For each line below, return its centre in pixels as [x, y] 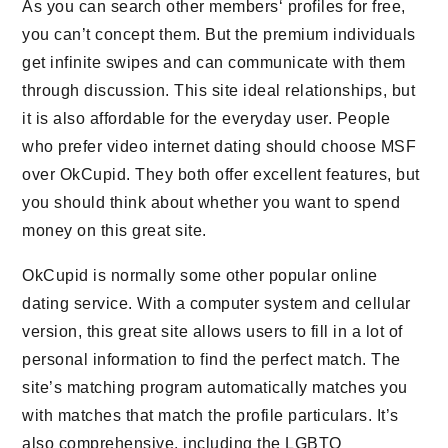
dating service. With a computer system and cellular [216, 303]
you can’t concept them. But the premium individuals [219, 34]
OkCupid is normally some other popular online [200, 275]
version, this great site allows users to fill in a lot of [212, 331]
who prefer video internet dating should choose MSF [219, 146]
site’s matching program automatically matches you [215, 387]
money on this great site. [114, 230]
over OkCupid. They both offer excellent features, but [221, 174]
